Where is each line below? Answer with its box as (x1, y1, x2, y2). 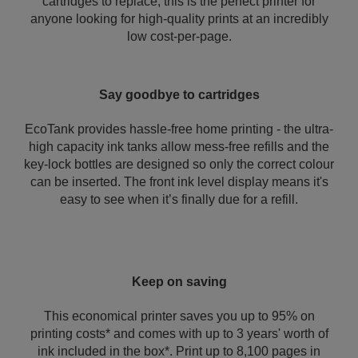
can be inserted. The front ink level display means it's (30, 175, 328, 189)
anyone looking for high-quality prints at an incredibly (30, 12, 328, 26)
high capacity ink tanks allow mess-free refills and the (29, 140, 329, 153)
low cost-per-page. (126, 30, 232, 43)
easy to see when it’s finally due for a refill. (60, 193, 298, 206)
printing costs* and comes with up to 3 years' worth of (30, 327, 328, 340)
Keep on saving (131, 275, 227, 288)
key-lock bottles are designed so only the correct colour (24, 157, 334, 171)
